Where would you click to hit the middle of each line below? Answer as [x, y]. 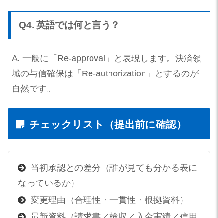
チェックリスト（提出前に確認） [108, 124]
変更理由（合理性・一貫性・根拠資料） [109, 200]
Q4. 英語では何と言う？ [69, 25]
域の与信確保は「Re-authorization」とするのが [105, 74]
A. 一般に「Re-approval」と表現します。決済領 [107, 59]
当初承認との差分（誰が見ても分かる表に [114, 168]
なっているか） [48, 183]
